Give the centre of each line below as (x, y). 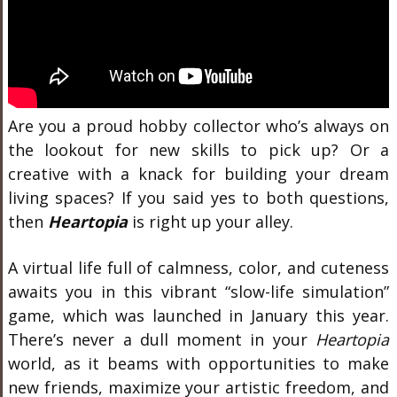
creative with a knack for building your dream (198, 174)
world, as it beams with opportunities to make (198, 363)
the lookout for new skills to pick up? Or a (198, 150)
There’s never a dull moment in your (162, 339)
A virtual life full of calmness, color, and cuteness (198, 268)
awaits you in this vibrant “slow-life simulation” (198, 292)
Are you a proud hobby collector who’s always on (198, 126)
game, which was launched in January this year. (198, 315)
